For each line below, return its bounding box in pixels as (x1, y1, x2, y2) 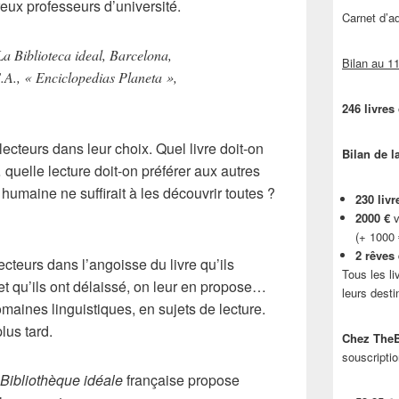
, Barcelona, (102, 45, 172, 64)
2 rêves (355, 247, 395, 265)
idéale (84, 370, 123, 390)
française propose (123, 370, 240, 390)
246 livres (342, 100, 395, 118)
